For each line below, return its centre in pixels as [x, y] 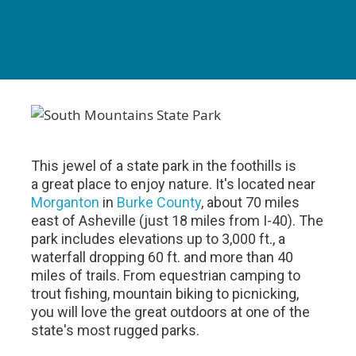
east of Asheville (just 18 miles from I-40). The [178, 221]
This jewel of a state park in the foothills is [164, 166]
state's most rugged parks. [116, 330]
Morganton [66, 202]
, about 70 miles [251, 202]
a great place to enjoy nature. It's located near [174, 184]
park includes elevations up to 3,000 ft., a [159, 239]
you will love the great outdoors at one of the [171, 312]
